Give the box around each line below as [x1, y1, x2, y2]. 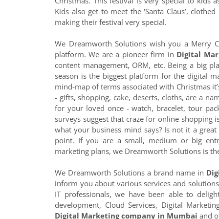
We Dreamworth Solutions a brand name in [55, 168, 207, 177]
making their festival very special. [55, 17, 167, 27]
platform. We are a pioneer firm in [55, 49, 177, 59]
